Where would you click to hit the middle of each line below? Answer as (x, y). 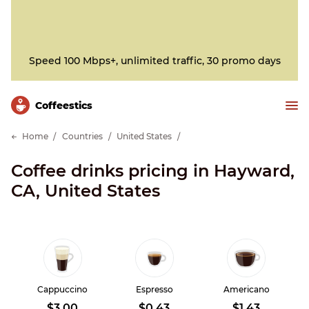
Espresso (154, 289)
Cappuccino (63, 289)
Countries (82, 136)
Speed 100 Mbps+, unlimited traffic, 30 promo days (154, 61)
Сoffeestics (64, 105)
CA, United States (86, 191)
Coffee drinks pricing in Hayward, (153, 171)
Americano (246, 289)
